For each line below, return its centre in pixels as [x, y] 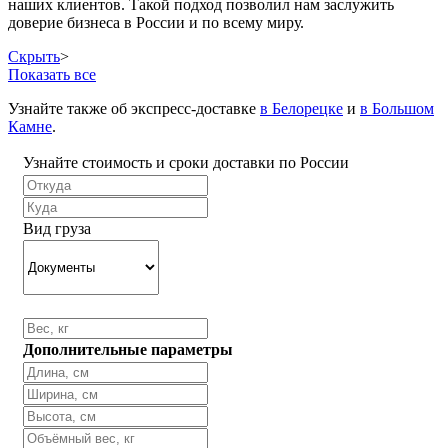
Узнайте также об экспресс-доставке [134, 108]
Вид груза [57, 228]
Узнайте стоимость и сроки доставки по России [186, 162]
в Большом [397, 108]
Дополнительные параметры [128, 349]
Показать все [52, 74]
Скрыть [34, 56]
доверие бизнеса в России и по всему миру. [156, 22]
